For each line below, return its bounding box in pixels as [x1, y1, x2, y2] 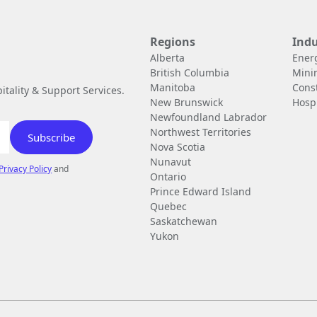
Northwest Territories [150, 125, 252, 139]
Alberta [150, 50, 185, 64]
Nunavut [150, 154, 192, 168]
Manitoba [150, 80, 196, 94]
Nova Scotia [150, 139, 206, 154]
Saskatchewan [150, 214, 218, 228]
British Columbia [150, 65, 230, 79]
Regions [150, 33, 196, 50]
